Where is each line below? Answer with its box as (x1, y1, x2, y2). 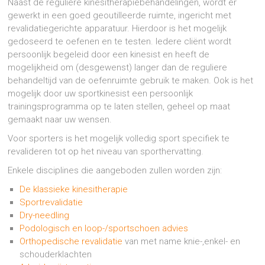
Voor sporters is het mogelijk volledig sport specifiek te (8, 133, 230, 144)
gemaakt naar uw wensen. (8, 114, 112, 125)
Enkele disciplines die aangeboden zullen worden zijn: (8, 165, 222, 176)
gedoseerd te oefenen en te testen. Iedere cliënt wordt (8, 36, 232, 47)
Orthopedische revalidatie (20, 236, 123, 247)
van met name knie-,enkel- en (122, 236, 241, 247)
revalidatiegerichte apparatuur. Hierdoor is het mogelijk (8, 23, 227, 34)
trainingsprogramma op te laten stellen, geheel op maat (8, 101, 231, 112)
